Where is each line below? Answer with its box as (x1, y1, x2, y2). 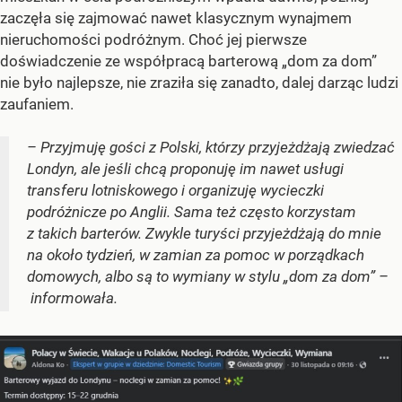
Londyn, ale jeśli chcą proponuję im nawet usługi (27, 160, 344, 179)
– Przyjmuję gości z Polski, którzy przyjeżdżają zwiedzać (27, 138, 395, 157)
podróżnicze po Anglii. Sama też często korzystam (27, 203, 356, 222)
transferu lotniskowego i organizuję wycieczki (27, 181, 324, 200)
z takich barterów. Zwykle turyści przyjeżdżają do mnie (27, 224, 381, 243)
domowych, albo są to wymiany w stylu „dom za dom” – (27, 267, 389, 286)
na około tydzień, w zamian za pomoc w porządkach (27, 246, 364, 265)
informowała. (27, 289, 118, 308)
